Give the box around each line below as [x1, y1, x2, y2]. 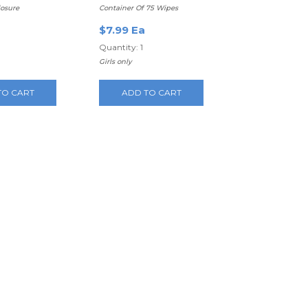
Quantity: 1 [99, 42, 144, 52]
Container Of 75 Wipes [99, 3, 179, 12]
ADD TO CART [121, 87, 181, 98]
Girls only [99, 57, 133, 66]
